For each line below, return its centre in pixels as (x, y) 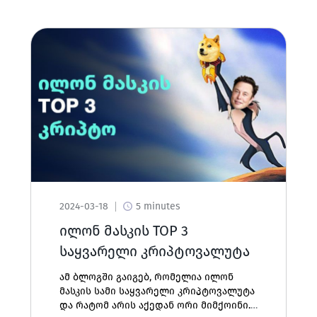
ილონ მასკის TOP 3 (123, 231)
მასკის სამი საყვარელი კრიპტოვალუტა (157, 291)
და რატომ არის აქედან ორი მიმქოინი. (155, 305)
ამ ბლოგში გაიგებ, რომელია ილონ (146, 277)
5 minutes (158, 206)
